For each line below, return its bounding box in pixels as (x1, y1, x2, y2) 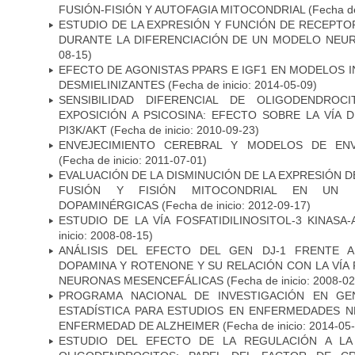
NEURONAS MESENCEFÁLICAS (59, 273, 227, 287)
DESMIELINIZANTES (59, 78, 165, 91)
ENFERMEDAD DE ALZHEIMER (59, 319, 219, 332)
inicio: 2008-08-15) (59, 228, 153, 242)
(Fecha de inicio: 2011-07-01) (59, 153, 207, 166)
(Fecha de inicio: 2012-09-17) (158, 198, 311, 212)
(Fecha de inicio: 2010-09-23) (107, 123, 259, 136)
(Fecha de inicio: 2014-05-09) (165, 78, 317, 91)
